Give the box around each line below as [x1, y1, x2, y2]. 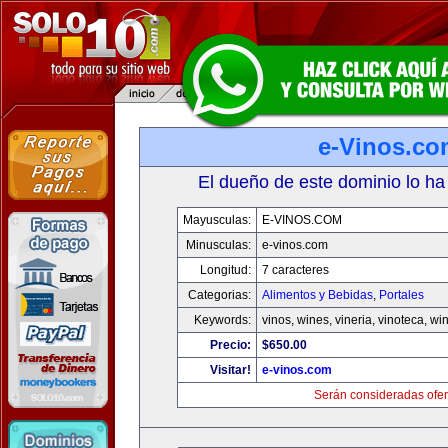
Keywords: [193, 313, 251, 327]
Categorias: [187, 288, 251, 302]
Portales [378, 288, 424, 302]
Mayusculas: [182, 213, 251, 227]
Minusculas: [185, 238, 251, 252]
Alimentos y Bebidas [261, 288, 373, 302]
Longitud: [199, 263, 251, 277]
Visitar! [209, 363, 251, 377]
